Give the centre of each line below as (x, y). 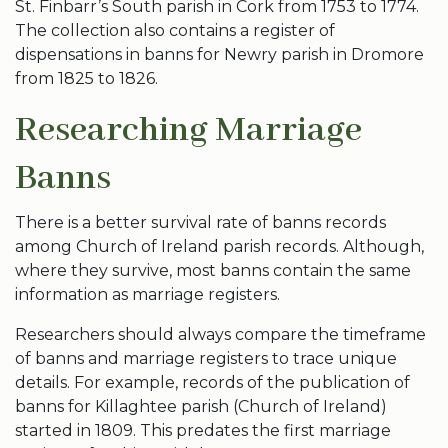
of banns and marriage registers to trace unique (206, 358)
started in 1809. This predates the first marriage (203, 430)
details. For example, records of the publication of (212, 382)
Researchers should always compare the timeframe (220, 334)
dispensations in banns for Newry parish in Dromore (219, 54)
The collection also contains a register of (175, 30)
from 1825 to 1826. (86, 78)
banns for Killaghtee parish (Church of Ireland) (201, 406)
